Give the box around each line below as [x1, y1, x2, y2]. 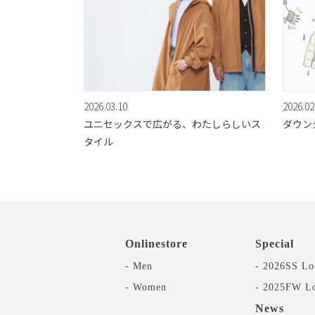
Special [255, 237, 294, 250]
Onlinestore [125, 237, 188, 250]
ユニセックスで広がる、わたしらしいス [84, 116, 261, 131]
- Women [125, 281, 167, 292]
